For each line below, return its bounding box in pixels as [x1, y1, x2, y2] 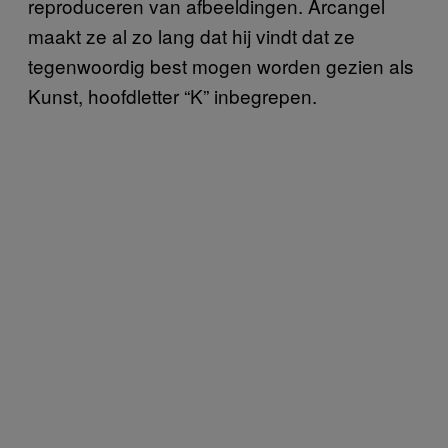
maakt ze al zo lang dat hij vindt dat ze [28, 22, 355, 49]
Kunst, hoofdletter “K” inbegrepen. [28, 82, 317, 109]
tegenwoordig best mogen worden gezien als [28, 52, 414, 79]
